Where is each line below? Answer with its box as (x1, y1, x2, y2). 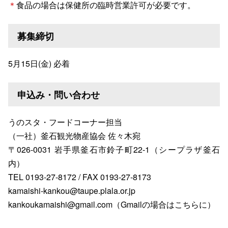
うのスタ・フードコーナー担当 (8, 116, 122, 128)
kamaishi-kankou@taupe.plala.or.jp (8, 185, 135, 197)
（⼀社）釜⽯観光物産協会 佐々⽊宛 (8, 130, 140, 142)
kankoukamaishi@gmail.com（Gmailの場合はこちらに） (8, 198, 215, 211)
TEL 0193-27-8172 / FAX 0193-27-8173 (8, 171, 151, 183)
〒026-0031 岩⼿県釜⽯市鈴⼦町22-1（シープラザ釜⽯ (8, 144, 220, 156)
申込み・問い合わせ (17, 88, 100, 101)
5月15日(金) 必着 (8, 58, 70, 70)
